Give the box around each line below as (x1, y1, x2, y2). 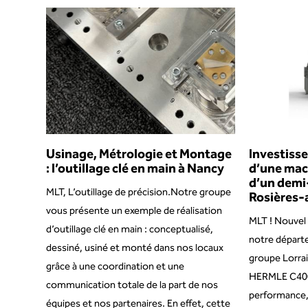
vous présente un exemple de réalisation (46, 202, 223, 219)
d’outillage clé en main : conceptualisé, (46, 221, 214, 238)
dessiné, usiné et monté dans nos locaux (46, 239, 224, 256)
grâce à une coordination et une (46, 258, 185, 275)
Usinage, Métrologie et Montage (46, 144, 232, 165)
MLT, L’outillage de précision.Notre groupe (46, 184, 232, 201)
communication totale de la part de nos (46, 276, 219, 294)
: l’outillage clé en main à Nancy (46, 158, 225, 179)
